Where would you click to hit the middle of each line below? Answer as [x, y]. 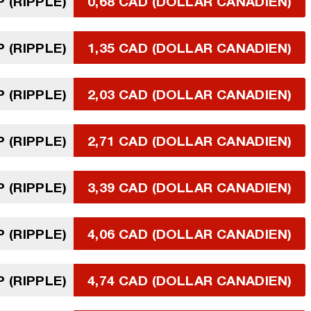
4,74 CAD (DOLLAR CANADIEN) [190, 280]
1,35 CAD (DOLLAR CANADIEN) [190, 48]
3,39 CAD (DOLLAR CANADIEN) [190, 187]
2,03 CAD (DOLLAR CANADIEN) [190, 94]
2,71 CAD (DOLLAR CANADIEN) [190, 141]
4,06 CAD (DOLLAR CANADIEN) [190, 234]
